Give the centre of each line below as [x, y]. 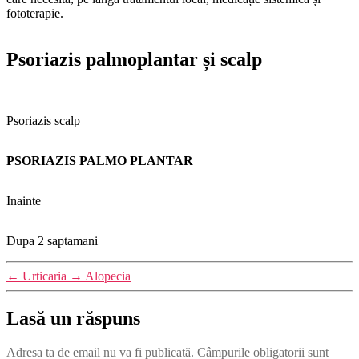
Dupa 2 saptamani [52, 241]
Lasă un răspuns [73, 319]
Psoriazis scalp [43, 121]
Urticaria [44, 276]
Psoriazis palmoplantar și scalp [134, 60]
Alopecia [108, 276]
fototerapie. [35, 13]
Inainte [24, 201]
